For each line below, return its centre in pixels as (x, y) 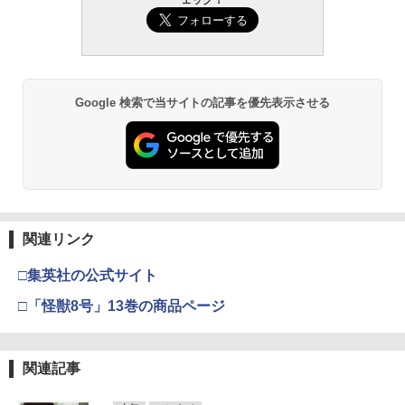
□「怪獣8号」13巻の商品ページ (122, 306)
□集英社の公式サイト (88, 276)
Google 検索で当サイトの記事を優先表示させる (202, 102)
